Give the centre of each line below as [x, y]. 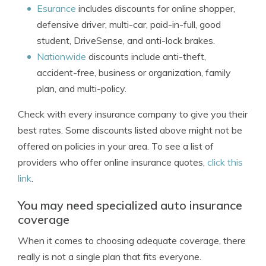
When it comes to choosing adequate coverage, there [132, 240]
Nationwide [61, 56]
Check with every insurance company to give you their [133, 114]
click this [225, 162]
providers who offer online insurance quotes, [113, 162]
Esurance [56, 8]
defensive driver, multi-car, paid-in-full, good [129, 24]
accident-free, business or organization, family [134, 72]
